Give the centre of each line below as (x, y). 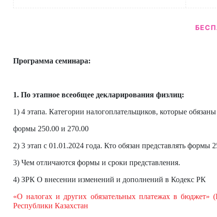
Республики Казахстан (51, 206)
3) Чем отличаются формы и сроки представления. (97, 163)
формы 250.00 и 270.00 (51, 129)
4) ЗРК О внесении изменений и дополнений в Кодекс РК (109, 180)
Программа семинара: (52, 61)
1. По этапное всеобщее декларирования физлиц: (99, 95)
